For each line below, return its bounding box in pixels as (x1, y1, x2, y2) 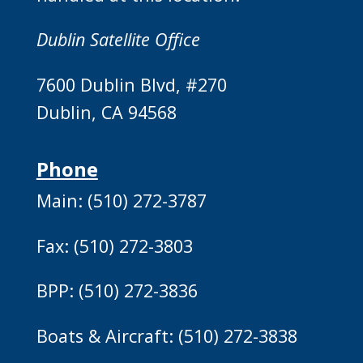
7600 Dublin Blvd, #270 (36, 72, 227, 96)
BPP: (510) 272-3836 (36, 279, 198, 303)
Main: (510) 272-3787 (36, 188, 207, 212)
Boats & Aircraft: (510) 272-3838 (36, 323, 297, 348)
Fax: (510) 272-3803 (36, 233, 193, 258)
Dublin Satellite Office (36, 28, 200, 52)
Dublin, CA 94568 (36, 100, 177, 124)
